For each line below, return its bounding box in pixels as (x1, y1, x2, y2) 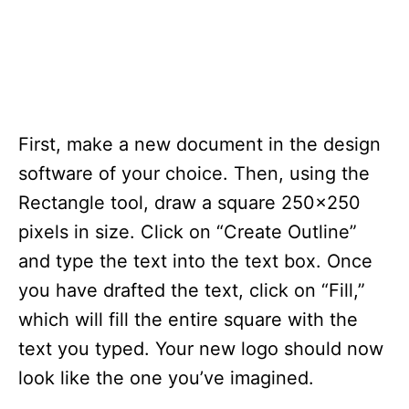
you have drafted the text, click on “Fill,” (18, 279, 365, 301)
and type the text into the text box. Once (18, 250, 372, 272)
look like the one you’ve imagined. (18, 367, 314, 389)
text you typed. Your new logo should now (18, 338, 383, 360)
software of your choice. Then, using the (18, 163, 370, 184)
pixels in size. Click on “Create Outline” (18, 221, 357, 243)
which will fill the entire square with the (18, 309, 358, 330)
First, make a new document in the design (18, 133, 381, 155)
